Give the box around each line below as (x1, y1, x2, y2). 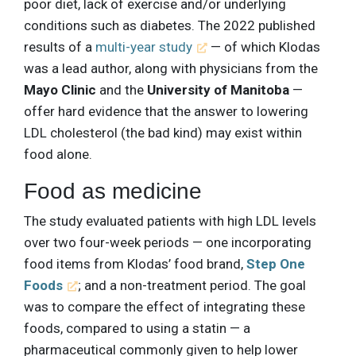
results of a (24, 38, 95, 55)
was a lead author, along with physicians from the (24, 60, 318, 76)
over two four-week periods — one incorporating (24, 234, 311, 250)
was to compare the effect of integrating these (24, 298, 305, 315)
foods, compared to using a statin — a (24, 319, 250, 336)
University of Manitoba (147, 81, 289, 98)
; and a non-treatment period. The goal (78, 277, 307, 293)
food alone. (24, 145, 92, 162)
